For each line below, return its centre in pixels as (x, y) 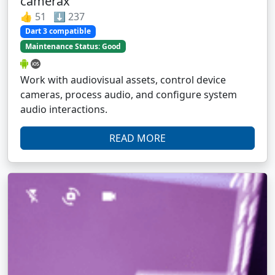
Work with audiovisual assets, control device (123, 79)
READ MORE (137, 138)
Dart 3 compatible (58, 31)
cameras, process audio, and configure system (129, 94)
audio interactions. (64, 109)
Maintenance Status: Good (73, 46)
